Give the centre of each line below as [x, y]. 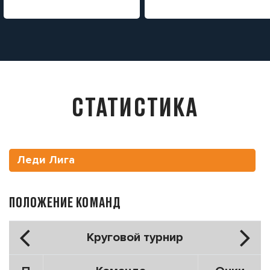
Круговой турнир [135, 237]
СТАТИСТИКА [135, 106]
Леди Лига [46, 160]
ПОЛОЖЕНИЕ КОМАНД [65, 202]
